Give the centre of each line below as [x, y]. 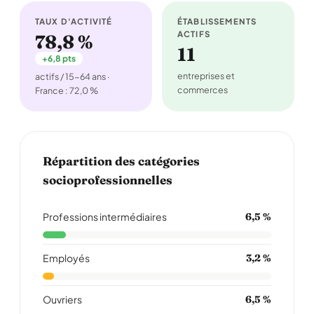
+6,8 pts [59, 59]
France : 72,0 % [67, 90]
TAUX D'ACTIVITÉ [74, 21]
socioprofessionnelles [108, 180]
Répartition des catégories [121, 161]
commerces [203, 90]
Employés [66, 258]
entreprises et [206, 76]
